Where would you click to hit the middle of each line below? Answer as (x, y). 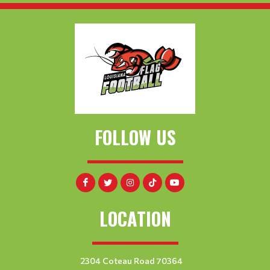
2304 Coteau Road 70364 (131, 261)
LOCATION (135, 218)
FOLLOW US (135, 137)
